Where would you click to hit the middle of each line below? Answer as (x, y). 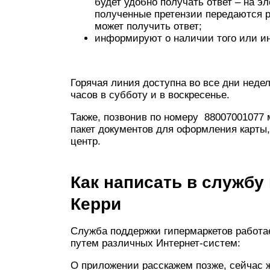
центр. (86, 141)
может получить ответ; (148, 26)
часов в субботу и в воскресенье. (150, 95)
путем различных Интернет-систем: (155, 243)
